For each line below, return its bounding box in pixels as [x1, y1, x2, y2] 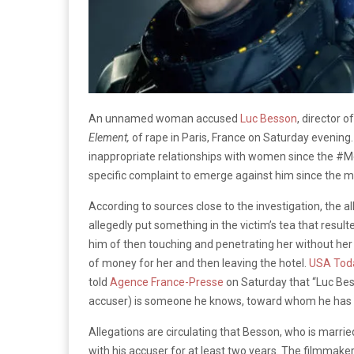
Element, [88, 130, 130, 144]
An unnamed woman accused [88, 111, 240, 125]
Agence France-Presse [110, 275, 224, 288]
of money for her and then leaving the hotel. [88, 256, 309, 269]
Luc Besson [240, 111, 297, 125]
